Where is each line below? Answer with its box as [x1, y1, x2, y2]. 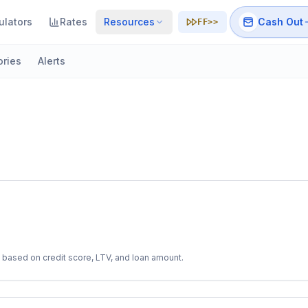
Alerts [38, 55, 65, 67]
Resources [104, 16, 155, 27]
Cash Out [257, 16, 303, 27]
